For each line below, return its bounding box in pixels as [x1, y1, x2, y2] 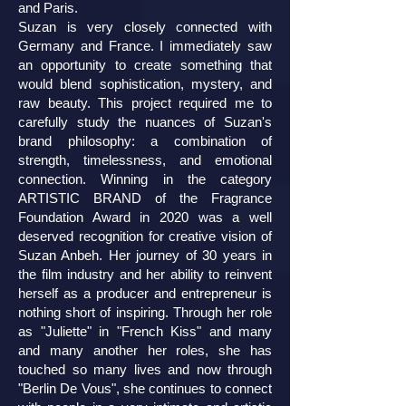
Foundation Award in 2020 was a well [18, 209, 272, 225]
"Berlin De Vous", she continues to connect [18, 381, 272, 396]
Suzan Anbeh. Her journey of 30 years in [18, 247, 272, 263]
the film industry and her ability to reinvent [18, 266, 272, 282]
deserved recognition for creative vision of [18, 228, 272, 244]
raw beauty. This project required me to [18, 95, 272, 111]
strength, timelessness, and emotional [18, 152, 272, 168]
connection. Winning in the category [18, 171, 272, 187]
